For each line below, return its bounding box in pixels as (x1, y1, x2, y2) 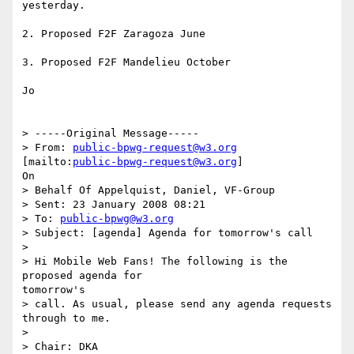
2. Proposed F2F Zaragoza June (22, 28, 205, 40)
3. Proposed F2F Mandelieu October (22, 56, 231, 69)
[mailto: (22, 156, 73, 168)
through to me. (22, 312, 111, 325)
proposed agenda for (22, 269, 142, 282)
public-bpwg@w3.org (60, 213, 174, 225)
